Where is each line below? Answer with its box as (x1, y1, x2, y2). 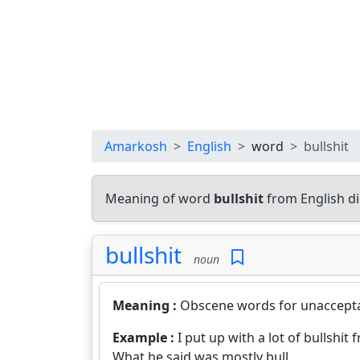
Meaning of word (105, 190, 214, 207)
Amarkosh (104, 137, 167, 155)
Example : (112, 329, 178, 346)
